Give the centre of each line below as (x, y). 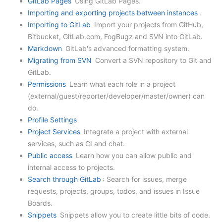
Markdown (45, 48)
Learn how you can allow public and (133, 155)
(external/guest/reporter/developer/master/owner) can (116, 96)
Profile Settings (52, 120)
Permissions (47, 84)
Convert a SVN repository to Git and (152, 60)
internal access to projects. (71, 167)
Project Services (54, 132)
